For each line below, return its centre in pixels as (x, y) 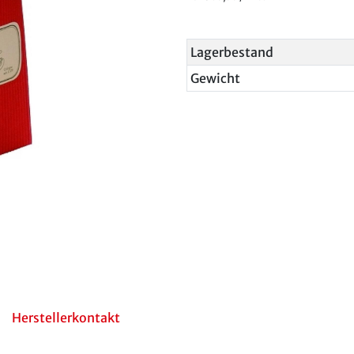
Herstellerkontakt (66, 318)
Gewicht (215, 79)
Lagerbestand (232, 53)
